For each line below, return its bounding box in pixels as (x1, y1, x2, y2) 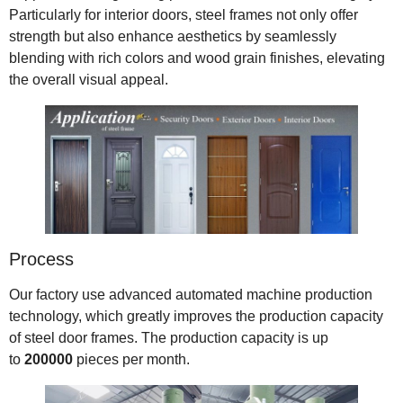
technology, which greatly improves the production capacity (9, 308, 383, 324)
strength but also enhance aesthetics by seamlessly (9, 29, 336, 45)
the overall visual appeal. (9, 72, 168, 88)
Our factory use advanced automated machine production (9, 286, 372, 302)
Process (9, 248, 74, 269)
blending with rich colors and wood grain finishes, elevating (9, 50, 385, 67)
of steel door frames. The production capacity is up (9, 329, 328, 345)
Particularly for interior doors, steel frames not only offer (9, 7, 358, 23)
